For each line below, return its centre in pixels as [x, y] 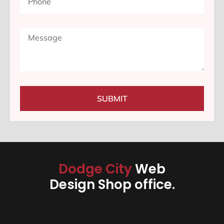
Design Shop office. [112, 185]
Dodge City [97, 169]
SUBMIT [112, 99]
